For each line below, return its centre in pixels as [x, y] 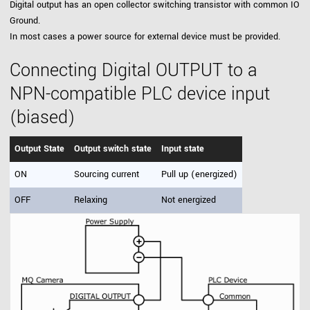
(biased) [43, 117]
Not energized [189, 200]
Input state [183, 148]
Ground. [25, 20]
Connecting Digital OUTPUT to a [134, 70]
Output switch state [113, 148]
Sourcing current [107, 174]
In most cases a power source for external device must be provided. [145, 36]
